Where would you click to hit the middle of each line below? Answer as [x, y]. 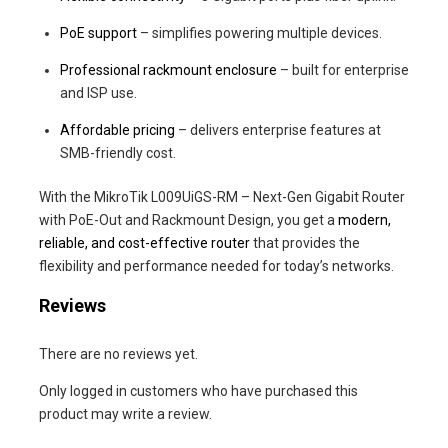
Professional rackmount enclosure [168, 69]
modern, [364, 219]
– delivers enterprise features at [278, 129]
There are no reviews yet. [118, 353]
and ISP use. [98, 92]
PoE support [98, 32]
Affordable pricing [117, 129]
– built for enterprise [343, 69]
